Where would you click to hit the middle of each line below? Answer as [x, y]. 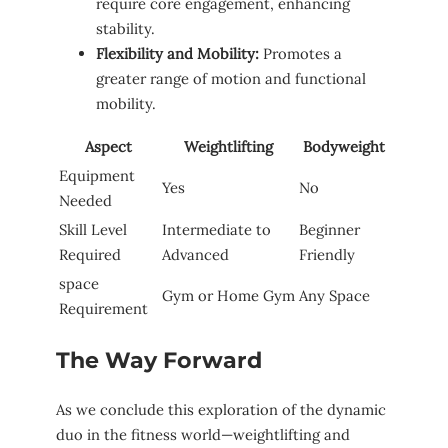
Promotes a [300, 53]
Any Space [334, 295]
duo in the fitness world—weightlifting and [203, 435]
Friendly [327, 254]
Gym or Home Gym [228, 295]
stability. [125, 28]
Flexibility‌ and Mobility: [177, 53]
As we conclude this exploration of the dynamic [221, 410]
